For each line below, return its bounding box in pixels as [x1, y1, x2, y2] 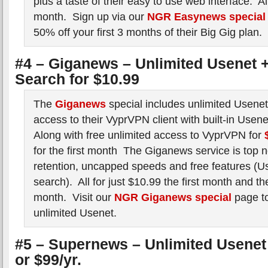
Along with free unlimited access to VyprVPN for [33, 129, 264, 141]
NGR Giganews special [114, 191, 232, 203]
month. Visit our [33, 191, 114, 203]
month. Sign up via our [33, 10, 147, 23]
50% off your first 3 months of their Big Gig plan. [33, 26, 262, 38]
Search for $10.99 [15, 71, 139, 87]
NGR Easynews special [147, 10, 266, 23]
